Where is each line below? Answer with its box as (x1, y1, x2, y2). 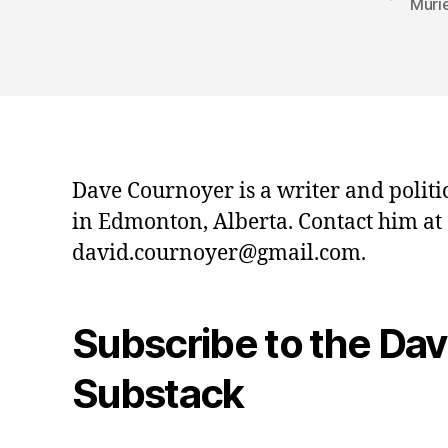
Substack (72, 369, 244, 419)
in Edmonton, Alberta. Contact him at (72, 209, 442, 237)
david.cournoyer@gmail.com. (72, 240, 366, 268)
